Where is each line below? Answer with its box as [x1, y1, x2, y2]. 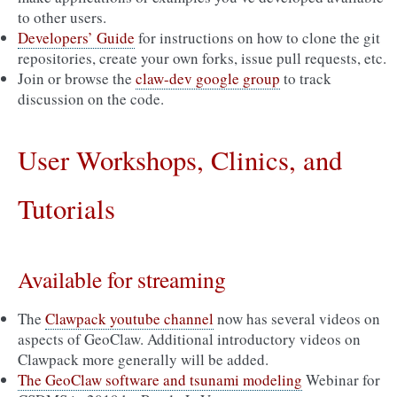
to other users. [18, 7, 106, 27]
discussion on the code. [18, 89, 164, 109]
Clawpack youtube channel [45, 308, 214, 329]
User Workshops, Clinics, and [18, 142, 342, 178]
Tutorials [18, 191, 115, 227]
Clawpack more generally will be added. [18, 349, 269, 370]
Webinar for [302, 370, 380, 390]
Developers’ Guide [18, 27, 135, 48]
